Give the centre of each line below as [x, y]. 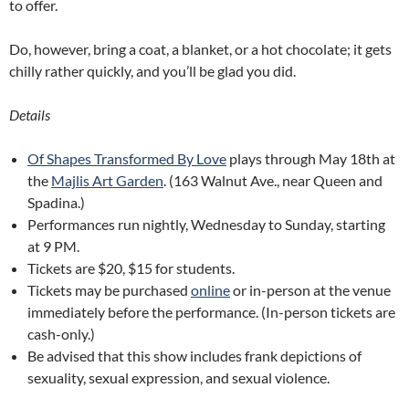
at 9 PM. [53, 246]
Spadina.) [56, 202]
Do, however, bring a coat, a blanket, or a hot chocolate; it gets [200, 48]
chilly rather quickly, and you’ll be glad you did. [152, 70]
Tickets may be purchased [109, 289]
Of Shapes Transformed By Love [127, 158]
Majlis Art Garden [107, 180]
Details [30, 114]
